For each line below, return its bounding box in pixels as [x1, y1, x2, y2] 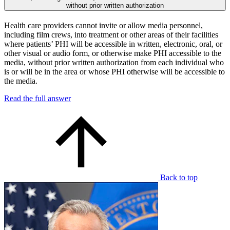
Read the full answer [4, 93, 71, 103]
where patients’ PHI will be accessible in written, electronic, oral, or [4, 39, 222, 48]
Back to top [160, 172, 198, 182]
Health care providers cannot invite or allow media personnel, [4, 21, 203, 30]
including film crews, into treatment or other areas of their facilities [4, 30, 218, 39]
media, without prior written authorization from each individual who [4, 57, 224, 67]
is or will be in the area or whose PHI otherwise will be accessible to [4, 67, 225, 76]
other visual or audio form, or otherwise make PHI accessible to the [4, 48, 221, 57]
